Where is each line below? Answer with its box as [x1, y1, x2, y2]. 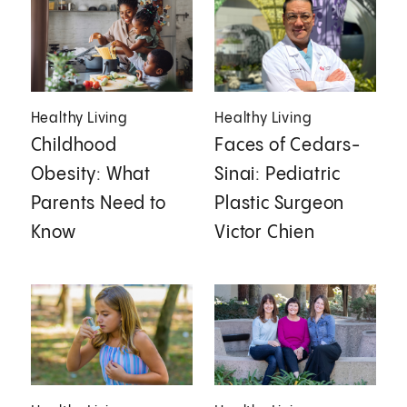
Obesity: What [30, 164, 152, 184]
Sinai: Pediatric [214, 164, 342, 184]
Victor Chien [214, 223, 315, 243]
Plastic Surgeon [214, 194, 345, 213]
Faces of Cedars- [214, 135, 362, 155]
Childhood [30, 135, 117, 155]
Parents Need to [30, 194, 166, 213]
